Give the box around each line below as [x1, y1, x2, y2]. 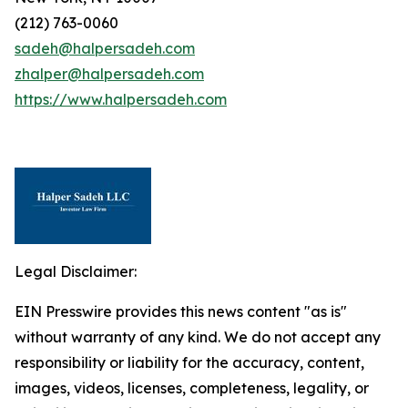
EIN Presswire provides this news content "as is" [15, 302, 347, 321]
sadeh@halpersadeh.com [15, 39, 195, 57]
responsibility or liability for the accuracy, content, [15, 353, 364, 372]
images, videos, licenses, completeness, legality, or [15, 379, 369, 397]
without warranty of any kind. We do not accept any [15, 328, 381, 346]
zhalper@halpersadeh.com [15, 65, 204, 83]
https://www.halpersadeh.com [15, 90, 227, 108]
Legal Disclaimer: [15, 262, 137, 280]
